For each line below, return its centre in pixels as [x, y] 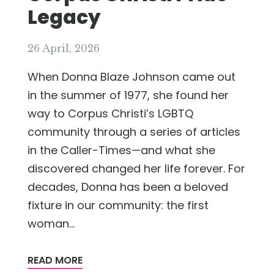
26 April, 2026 [64, 48]
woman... [51, 223]
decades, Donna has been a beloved [128, 187]
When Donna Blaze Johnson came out [131, 76]
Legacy [64, 17]
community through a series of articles [134, 131]
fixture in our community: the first [118, 205]
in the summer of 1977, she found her [128, 95]
